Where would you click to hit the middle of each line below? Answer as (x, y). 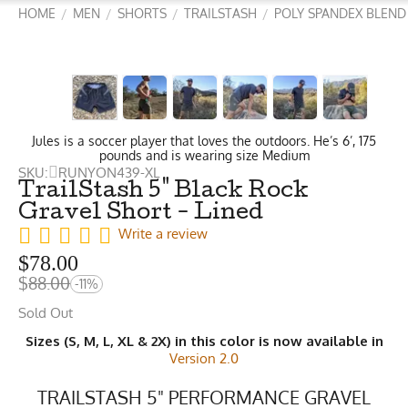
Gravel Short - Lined (141, 214)
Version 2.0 (204, 358)
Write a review (163, 234)
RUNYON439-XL (109, 172)
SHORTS (142, 13)
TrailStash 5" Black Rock (163, 192)
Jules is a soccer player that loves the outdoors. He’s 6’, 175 (204, 141)
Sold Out (46, 312)
